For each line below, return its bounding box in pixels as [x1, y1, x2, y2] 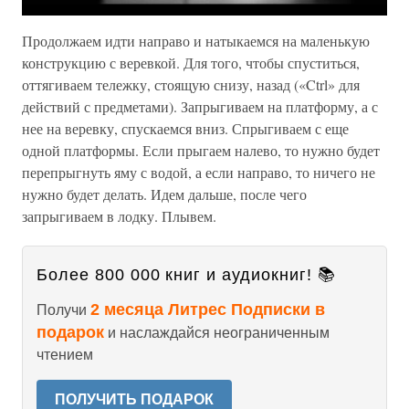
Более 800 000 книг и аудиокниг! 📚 [37, 266, 336, 284]
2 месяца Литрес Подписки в [90, 300, 325, 319]
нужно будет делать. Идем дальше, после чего [22, 184, 307, 204]
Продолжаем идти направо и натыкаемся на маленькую [22, 31, 370, 50]
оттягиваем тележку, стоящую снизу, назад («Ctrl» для [22, 75, 360, 94]
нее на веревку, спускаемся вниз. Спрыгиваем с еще [22, 119, 349, 138]
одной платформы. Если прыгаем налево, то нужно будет [22, 141, 380, 160]
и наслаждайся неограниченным [104, 325, 330, 341]
